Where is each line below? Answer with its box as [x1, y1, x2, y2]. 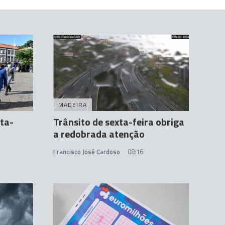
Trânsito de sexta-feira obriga [53, 114, 184, 130]
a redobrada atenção [53, 126, 145, 142]
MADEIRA [58, 100, 87, 110]
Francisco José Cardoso [53, 147, 120, 157]
